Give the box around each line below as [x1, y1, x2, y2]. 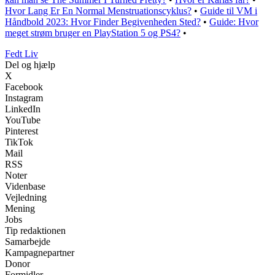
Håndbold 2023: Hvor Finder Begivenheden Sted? [5, 16, 201, 27]
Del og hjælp [5, 59, 55, 70]
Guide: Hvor [209, 16, 258, 27]
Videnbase [5, 180, 45, 192]
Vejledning [5, 192, 47, 203]
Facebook [5, 81, 43, 92]
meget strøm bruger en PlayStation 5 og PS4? [5, 27, 180, 38]
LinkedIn [5, 103, 41, 114]
